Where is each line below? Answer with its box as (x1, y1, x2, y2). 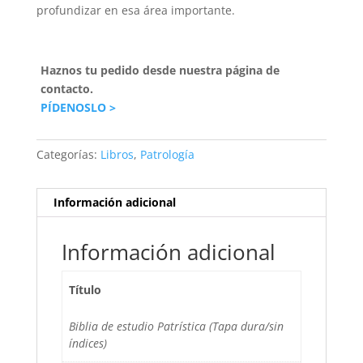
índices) (69, 335, 107, 352)
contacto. (40, 81, 93, 97)
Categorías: (36, 147, 100, 163)
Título (69, 282, 101, 298)
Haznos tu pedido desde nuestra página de (40, 62, 280, 79)
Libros (100, 147, 134, 163)
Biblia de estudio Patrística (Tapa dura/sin (69, 318, 284, 335)
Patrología (139, 147, 194, 163)
